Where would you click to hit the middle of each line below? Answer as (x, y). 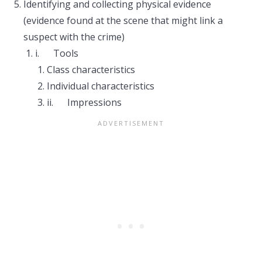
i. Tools (57, 53)
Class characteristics (91, 70)
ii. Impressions (84, 102)
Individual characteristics (101, 86)
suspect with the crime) (74, 37)
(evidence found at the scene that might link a (123, 20)
